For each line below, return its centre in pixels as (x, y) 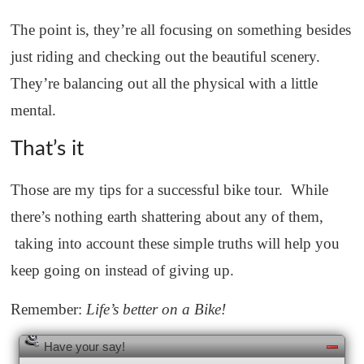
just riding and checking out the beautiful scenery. (166, 57)
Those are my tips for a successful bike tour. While (170, 190)
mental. (34, 110)
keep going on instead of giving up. (123, 271)
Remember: (49, 310)
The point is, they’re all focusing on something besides (181, 30)
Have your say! (85, 346)
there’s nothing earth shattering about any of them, (167, 217)
